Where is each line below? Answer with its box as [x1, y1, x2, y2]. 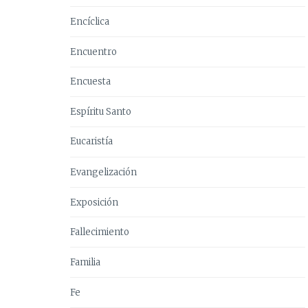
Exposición [70, 196, 118, 208]
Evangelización [70, 166, 137, 178]
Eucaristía [70, 135, 113, 148]
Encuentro [70, 45, 117, 58]
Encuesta [70, 75, 111, 87]
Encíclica [70, 15, 109, 27]
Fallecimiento [70, 225, 129, 238]
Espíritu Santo [70, 105, 131, 118]
